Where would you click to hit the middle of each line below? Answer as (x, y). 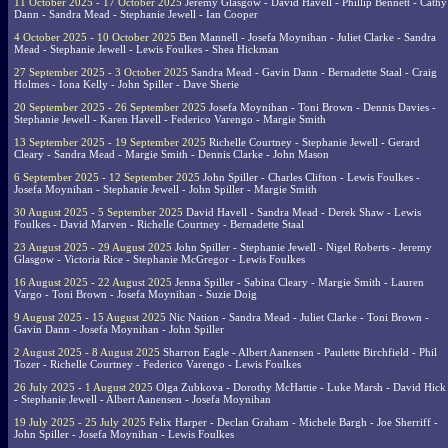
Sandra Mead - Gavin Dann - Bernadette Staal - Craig (312, 72)
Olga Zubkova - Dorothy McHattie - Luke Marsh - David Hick (299, 387)
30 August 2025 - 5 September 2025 (98, 212)
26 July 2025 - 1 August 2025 (83, 387)
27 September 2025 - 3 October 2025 (101, 72)
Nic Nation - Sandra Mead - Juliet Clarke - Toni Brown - (297, 317)
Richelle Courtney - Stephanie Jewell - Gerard (313, 142)
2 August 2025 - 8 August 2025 (87, 352)
